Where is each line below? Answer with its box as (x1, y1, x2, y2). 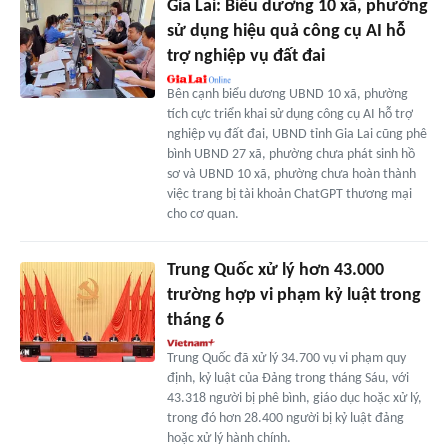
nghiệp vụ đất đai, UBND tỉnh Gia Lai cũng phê (166, 126, 427, 142)
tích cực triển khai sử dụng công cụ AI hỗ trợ (166, 106, 413, 122)
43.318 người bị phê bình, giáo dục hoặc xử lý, (166, 390, 422, 406)
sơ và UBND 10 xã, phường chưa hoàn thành (166, 166, 416, 182)
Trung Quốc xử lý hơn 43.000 (166, 260, 384, 280)
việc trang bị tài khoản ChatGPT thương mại (166, 186, 412, 202)
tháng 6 (166, 310, 224, 330)
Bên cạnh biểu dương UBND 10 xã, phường (166, 86, 408, 102)
